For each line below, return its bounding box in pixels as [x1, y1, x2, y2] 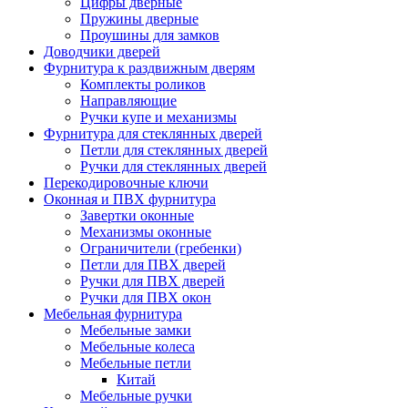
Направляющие [80, 92, 177, 108]
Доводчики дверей [44, 43, 160, 59]
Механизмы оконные [80, 223, 211, 240]
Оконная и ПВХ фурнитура [44, 190, 216, 207]
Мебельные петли [80, 354, 191, 371]
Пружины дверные [80, 10, 199, 26]
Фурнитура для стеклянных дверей [44, 125, 262, 141]
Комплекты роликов [80, 76, 206, 92]
